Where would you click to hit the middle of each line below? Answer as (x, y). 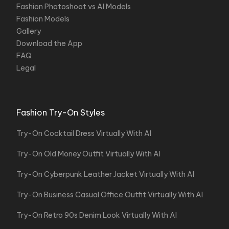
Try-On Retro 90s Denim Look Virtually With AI (97, 215)
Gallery (29, 31)
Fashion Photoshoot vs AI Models (74, 7)
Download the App (49, 43)
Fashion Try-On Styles (61, 112)
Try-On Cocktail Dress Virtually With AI (84, 133)
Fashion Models (43, 19)
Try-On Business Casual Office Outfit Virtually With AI (110, 195)
